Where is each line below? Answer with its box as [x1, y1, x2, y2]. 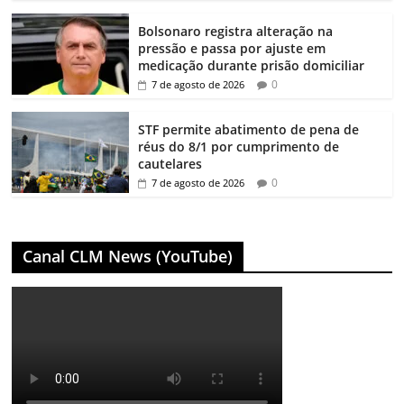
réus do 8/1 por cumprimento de [138, 138, 340, 156]
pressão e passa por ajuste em [138, 40, 326, 58]
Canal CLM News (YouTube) [23, 245, 234, 268]
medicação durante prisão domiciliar [138, 57, 365, 75]
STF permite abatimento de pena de [138, 121, 360, 139]
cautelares [138, 155, 203, 173]
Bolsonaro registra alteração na [138, 23, 334, 41]
